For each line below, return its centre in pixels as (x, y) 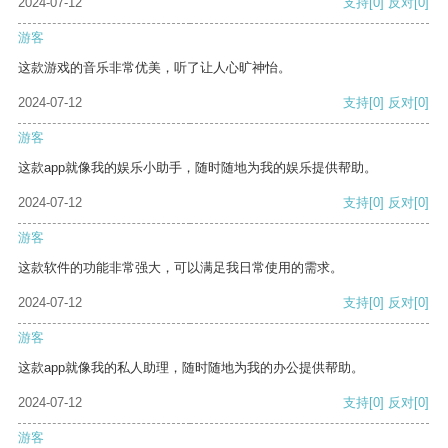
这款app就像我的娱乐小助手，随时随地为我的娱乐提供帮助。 (197, 168)
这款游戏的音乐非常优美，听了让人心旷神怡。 (154, 68)
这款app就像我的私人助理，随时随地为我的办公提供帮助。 (191, 368)
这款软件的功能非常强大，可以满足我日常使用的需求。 (180, 268)
